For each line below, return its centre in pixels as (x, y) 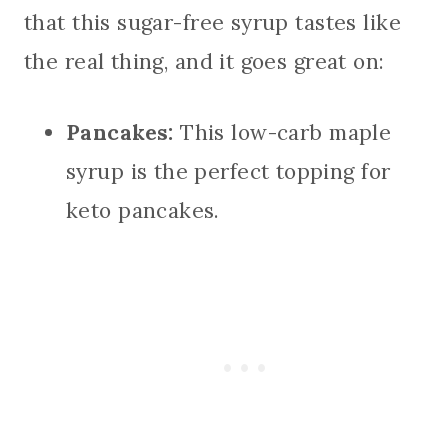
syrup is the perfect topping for (228, 172)
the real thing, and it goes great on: (204, 62)
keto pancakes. (143, 211)
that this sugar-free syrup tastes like (212, 23)
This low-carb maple (282, 133)
